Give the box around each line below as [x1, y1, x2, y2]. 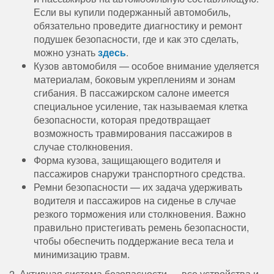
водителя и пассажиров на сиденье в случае [34, 193, 236, 207]
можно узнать [34, 45, 98, 59]
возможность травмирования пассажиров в [34, 125, 232, 140]
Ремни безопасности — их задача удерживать [34, 179, 242, 194]
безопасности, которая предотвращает [34, 112, 210, 127]
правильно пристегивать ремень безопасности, [34, 220, 249, 234]
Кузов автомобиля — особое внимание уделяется [34, 58, 259, 73]
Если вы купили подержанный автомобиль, [34, 4, 231, 19]
